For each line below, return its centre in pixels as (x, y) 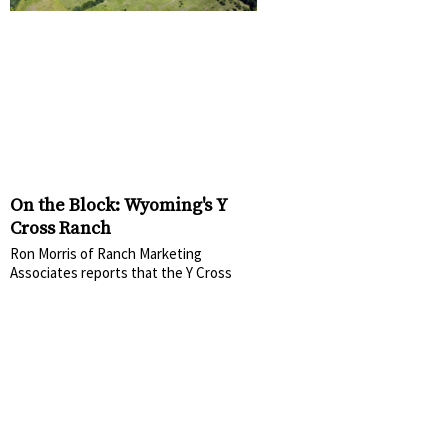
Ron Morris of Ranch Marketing (106, 254)
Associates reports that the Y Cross (121, 273)
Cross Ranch (60, 229)
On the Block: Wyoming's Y (119, 206)
